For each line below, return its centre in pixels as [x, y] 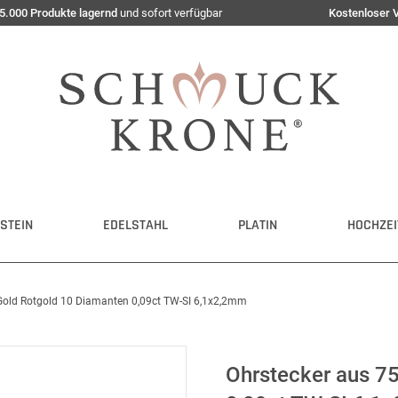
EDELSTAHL [135, 225]
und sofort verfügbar [170, 13]
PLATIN [258, 225]
